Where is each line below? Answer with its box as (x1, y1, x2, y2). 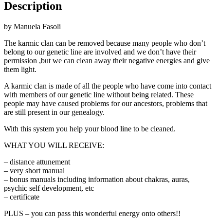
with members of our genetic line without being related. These (4, 90, 194, 99)
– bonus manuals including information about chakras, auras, (4, 175, 190, 183)
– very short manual (4, 166, 65, 175)
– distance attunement (4, 157, 70, 166)
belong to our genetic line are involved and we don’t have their (4, 47, 196, 56)
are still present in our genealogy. (4, 108, 105, 116)
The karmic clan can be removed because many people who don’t (4, 38, 205, 47)
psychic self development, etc (4, 183, 94, 192)
